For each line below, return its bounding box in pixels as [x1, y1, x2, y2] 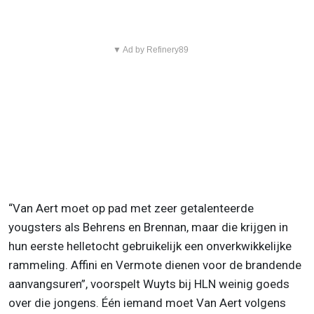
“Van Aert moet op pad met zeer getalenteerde [8, 200, 254, 215]
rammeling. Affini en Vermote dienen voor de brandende [8, 257, 301, 272]
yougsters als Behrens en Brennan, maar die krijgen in [8, 219, 288, 234]
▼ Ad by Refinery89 [112, 44, 189, 55]
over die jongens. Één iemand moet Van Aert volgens [8, 295, 286, 310]
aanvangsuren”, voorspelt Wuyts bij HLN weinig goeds [8, 276, 289, 291]
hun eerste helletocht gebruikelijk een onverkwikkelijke [8, 238, 292, 253]
